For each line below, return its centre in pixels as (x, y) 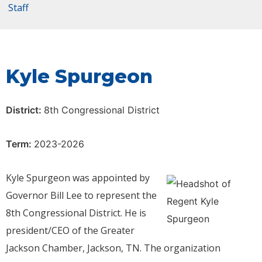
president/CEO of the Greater (70, 231)
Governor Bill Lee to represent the (81, 196)
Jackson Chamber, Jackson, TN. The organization (113, 248)
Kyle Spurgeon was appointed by (78, 178)
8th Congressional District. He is (76, 213)
